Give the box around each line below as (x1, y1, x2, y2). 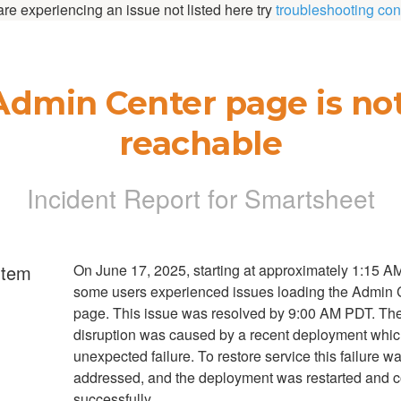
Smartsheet (243, 180, 375, 217)
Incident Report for (26, 180, 244, 217)
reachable (118, 124, 283, 164)
